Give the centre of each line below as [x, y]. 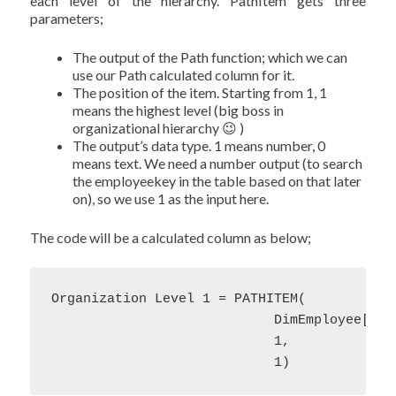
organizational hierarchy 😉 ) [159, 128]
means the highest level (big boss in [179, 110]
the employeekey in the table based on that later [217, 181]
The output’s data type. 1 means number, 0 [199, 145]
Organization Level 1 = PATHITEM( [179, 299]
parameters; [67, 18]
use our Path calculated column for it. [184, 75]
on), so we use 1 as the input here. [171, 198]
